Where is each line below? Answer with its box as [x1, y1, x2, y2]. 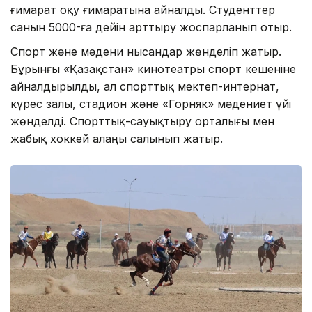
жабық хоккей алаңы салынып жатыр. [10, 131, 223, 146]
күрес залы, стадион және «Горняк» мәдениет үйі [10, 96, 291, 111]
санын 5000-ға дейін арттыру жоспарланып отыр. [10, 19, 292, 34]
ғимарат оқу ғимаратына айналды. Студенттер [10, 2, 275, 17]
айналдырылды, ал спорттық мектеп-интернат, [10, 79, 279, 93]
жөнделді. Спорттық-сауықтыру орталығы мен [10, 114, 274, 128]
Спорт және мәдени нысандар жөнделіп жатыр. [10, 44, 281, 58]
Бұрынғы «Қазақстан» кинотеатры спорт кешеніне [10, 61, 296, 76]
